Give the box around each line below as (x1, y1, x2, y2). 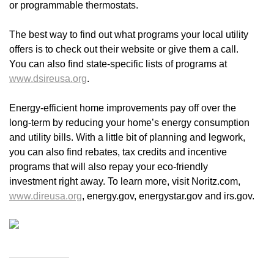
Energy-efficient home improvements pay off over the (9, 103, 236, 114)
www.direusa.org (9, 191, 82, 202)
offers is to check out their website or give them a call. (9, 44, 239, 55)
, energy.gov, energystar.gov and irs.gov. (82, 191, 254, 202)
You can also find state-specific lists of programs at (9, 59, 227, 70)
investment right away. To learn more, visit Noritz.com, (9, 176, 240, 187)
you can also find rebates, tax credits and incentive (9, 147, 227, 158)
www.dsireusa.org (9, 73, 87, 84)
